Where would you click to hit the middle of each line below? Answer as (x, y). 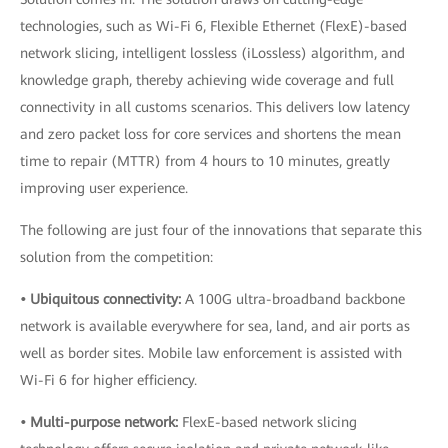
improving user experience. (104, 187)
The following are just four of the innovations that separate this (221, 229)
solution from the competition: (116, 256)
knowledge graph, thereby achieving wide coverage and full (207, 79)
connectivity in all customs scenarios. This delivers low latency (215, 106)
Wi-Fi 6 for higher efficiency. (108, 379)
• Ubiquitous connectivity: (100, 298)
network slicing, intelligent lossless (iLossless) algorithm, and (212, 52)
